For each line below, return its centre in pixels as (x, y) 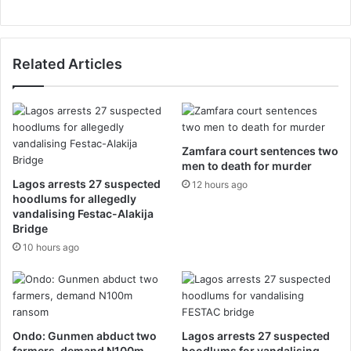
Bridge (30, 228)
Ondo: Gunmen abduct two (85, 336)
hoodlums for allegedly (74, 199)
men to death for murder (247, 166)
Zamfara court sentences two (260, 151)
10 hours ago (51, 247)
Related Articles (67, 64)
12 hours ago (220, 185)
